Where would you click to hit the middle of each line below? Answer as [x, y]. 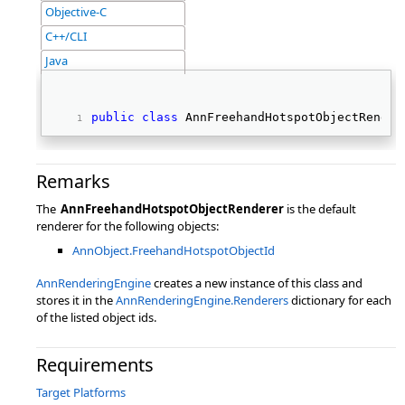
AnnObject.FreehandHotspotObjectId [174, 250]
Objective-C [76, 12]
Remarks [73, 181]
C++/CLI [66, 36]
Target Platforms [81, 392]
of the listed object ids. [96, 317]
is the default [320, 209]
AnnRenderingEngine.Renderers [202, 300]
